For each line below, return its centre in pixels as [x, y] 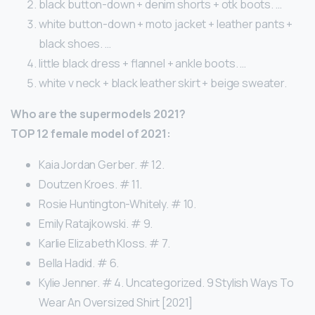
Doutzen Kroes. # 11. [90, 185]
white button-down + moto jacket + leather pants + [166, 24]
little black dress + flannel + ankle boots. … [143, 64]
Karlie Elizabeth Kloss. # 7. [104, 244]
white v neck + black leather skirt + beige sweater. [163, 83]
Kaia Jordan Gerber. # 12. [102, 165]
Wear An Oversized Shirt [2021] [116, 303]
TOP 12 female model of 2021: [91, 134]
